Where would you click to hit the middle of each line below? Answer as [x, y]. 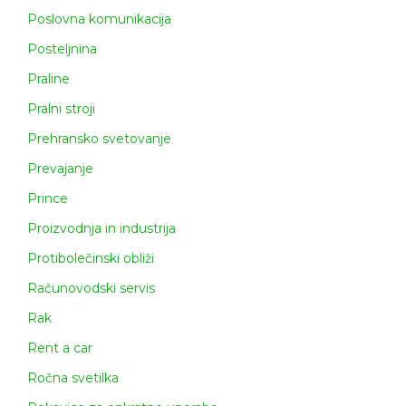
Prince [48, 199]
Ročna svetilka [73, 378]
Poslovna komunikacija [99, 19]
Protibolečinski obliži [91, 259]
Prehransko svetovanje [99, 139]
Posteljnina [62, 49]
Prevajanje [60, 169]
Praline [48, 79]
